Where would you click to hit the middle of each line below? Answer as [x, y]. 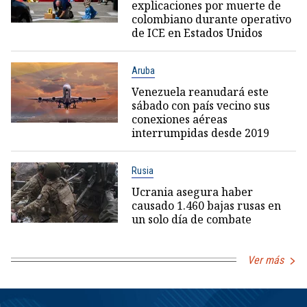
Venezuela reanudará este [200, 91]
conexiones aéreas [179, 119]
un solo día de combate [191, 219]
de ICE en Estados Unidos [197, 33]
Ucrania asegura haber [192, 192]
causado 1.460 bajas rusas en [206, 205]
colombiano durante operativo [211, 19]
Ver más [266, 260]
